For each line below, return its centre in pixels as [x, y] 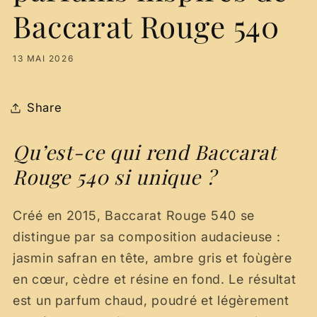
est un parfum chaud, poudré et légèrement [151, 301]
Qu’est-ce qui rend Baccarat [145, 151]
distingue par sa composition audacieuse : [147, 237]
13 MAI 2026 [44, 59]
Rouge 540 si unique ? [115, 176]
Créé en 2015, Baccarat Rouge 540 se [134, 216]
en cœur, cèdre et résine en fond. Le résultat [155, 279]
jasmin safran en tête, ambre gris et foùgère [152, 258]
